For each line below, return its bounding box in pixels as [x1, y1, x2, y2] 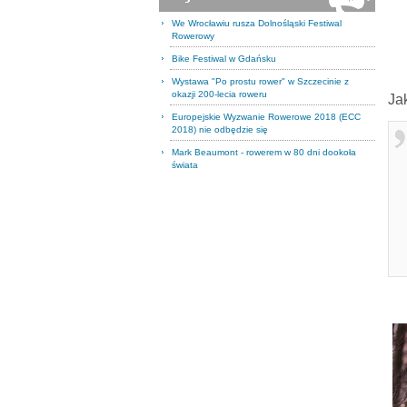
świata [172, 160, 198, 170]
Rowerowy [172, 31, 214, 41]
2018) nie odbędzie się [172, 124, 268, 134]
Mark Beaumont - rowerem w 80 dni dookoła [172, 147, 356, 157]
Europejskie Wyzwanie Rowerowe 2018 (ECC [172, 112, 361, 122]
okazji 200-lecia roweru [172, 89, 267, 99]
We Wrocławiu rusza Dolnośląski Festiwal [172, 18, 342, 28]
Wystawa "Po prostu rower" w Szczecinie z [172, 76, 349, 86]
